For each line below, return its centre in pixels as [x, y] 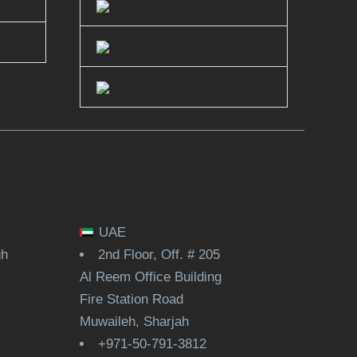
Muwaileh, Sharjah [134, 322]
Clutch [134, 86]
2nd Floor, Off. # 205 [159, 255]
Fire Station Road [131, 300]
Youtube [140, 46]
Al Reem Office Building [151, 277]
